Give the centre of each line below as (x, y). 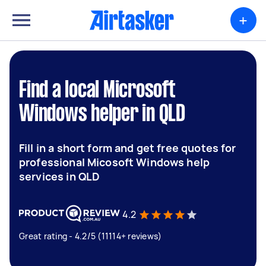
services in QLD (60, 176)
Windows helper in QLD (102, 115)
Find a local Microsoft (97, 91)
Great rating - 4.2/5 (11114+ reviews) (91, 236)
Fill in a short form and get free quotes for (128, 148)
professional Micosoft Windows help (115, 162)
